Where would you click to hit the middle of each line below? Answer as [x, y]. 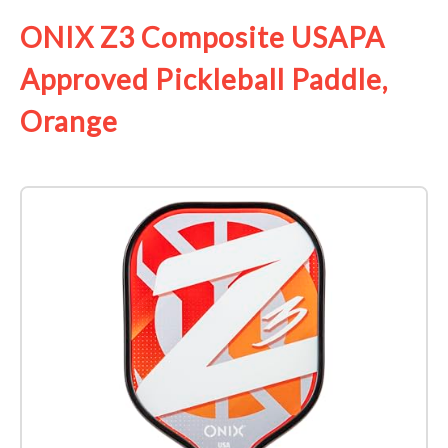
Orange [69, 121]
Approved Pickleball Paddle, [204, 79]
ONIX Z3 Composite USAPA [202, 37]
